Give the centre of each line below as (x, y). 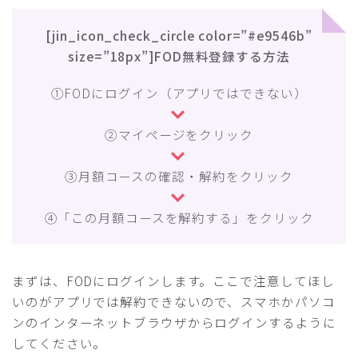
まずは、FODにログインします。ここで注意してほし (173, 281)
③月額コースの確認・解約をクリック (179, 176)
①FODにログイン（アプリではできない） (179, 93)
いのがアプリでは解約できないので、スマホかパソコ (174, 302)
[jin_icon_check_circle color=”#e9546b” (179, 36)
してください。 (60, 343)
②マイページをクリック (179, 135)
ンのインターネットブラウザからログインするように (174, 322)
